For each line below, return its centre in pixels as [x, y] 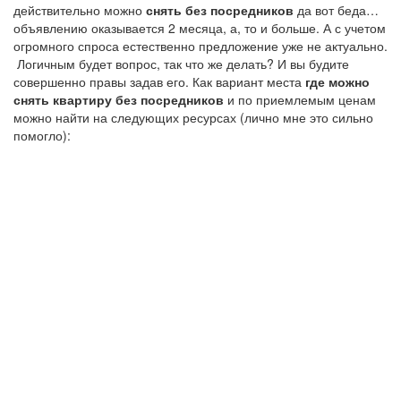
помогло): [44, 135]
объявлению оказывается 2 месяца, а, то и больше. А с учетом [200, 28]
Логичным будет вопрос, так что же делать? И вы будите [181, 64]
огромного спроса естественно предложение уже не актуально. [200, 46]
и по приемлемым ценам [300, 99]
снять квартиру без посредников [119, 99]
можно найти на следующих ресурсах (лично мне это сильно [193, 117]
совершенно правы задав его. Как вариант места [159, 81]
